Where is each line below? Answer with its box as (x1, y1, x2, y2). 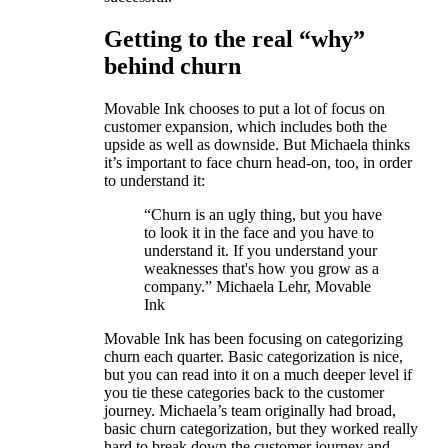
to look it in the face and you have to (144, 223, 374, 241)
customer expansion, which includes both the (104, 117, 387, 135)
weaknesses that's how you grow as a (144, 259, 379, 277)
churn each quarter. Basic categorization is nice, (104, 347, 403, 365)
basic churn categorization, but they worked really (104, 419, 418, 437)
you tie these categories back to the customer (104, 383, 384, 401)
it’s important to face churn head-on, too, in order (104, 153, 412, 171)
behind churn (104, 52, 241, 79)
